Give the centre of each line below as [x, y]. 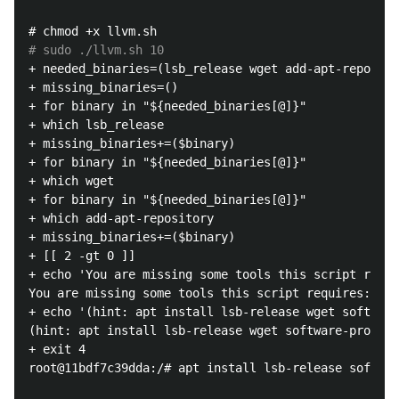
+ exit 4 [57, 349]
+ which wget [71, 181]
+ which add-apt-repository [121, 218]
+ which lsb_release [96, 125]
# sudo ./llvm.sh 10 [96, 50]
